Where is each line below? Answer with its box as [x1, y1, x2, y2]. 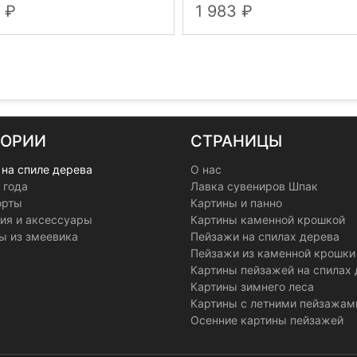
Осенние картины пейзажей [190, 313, 343, 327]
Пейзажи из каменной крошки [190, 246, 355, 260]
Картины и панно [190, 196, 282, 210]
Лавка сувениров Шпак [190, 179, 318, 193]
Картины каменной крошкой [190, 213, 345, 226]
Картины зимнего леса [190, 280, 314, 293]
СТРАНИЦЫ [190, 131, 282, 151]
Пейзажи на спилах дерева [190, 229, 339, 243]
